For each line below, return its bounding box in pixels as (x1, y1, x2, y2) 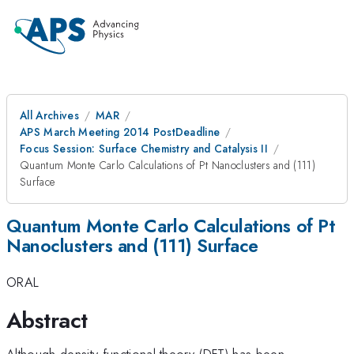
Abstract (6, 303, 88, 337)
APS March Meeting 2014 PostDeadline (20, 124, 220, 140)
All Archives (20, 107, 79, 123)
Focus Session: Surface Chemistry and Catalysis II (20, 141, 269, 156)
